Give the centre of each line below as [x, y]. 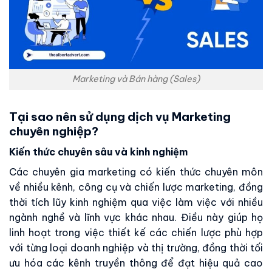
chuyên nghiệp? [54, 131]
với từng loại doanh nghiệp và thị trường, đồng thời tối [136, 247]
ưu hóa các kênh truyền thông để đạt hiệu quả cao [136, 263]
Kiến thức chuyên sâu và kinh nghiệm [98, 151]
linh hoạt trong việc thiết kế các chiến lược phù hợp [136, 232]
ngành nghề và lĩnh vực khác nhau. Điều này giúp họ [136, 217]
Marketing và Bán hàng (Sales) [136, 79]
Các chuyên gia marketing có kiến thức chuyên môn [136, 172]
